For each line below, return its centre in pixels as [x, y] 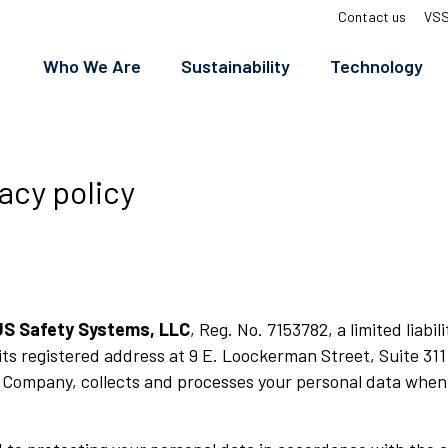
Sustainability [235, 66]
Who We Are [92, 66]
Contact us [372, 16]
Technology [376, 66]
